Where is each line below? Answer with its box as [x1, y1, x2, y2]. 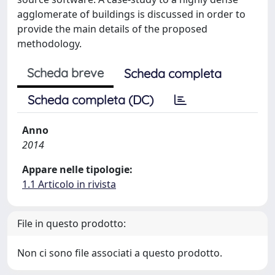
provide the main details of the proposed [17, 22, 207, 36]
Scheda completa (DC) [28, 92, 153, 107]
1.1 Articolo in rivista [22, 177, 116, 191]
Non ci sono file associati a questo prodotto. [17, 246, 222, 260]
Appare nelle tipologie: [22, 163, 133, 176]
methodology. [17, 37, 82, 50]
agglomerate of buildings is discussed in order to [17, 7, 246, 21]
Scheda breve [27, 65, 104, 80]
